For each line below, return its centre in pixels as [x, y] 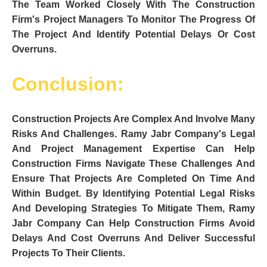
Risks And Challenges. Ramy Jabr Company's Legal [133, 134]
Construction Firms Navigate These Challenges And [133, 164]
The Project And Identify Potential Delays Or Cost [133, 35]
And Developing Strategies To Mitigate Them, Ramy [133, 209]
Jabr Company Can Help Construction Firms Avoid [133, 223]
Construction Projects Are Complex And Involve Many [133, 119]
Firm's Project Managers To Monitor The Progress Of [133, 20]
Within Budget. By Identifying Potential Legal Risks [133, 194]
